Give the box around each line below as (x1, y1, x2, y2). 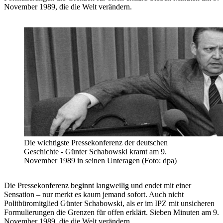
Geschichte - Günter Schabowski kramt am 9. (24, 147, 167, 156)
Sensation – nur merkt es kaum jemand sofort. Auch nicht (4, 190, 184, 199)
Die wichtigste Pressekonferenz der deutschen (24, 138, 168, 147)
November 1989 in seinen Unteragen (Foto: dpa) (24, 156, 177, 165)
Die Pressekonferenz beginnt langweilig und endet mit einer (4, 181, 191, 190)
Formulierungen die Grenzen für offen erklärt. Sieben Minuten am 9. (4, 208, 219, 217)
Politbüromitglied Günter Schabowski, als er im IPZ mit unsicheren (4, 199, 215, 208)
